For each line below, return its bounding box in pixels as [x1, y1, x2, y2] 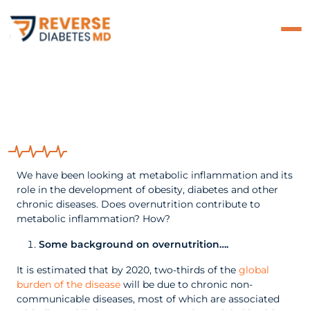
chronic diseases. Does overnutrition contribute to [17, 198, 260, 210]
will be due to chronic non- [120, 278, 253, 291]
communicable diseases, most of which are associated [17, 293, 280, 305]
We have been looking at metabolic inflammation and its [17, 169, 293, 181]
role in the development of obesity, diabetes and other [17, 183, 278, 196]
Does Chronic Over [8, 66, 209, 92]
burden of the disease [17, 278, 120, 291]
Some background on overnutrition [39, 238, 219, 250]
